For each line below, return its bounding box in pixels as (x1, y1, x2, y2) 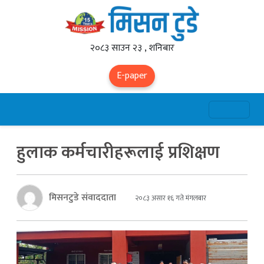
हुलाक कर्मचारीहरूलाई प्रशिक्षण (16, 138, 220, 167)
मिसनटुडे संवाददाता (49, 189, 116, 206)
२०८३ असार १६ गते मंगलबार (133, 192, 206, 204)
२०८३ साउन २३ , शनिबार (90, 40, 174, 56)
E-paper (117, 68, 147, 84)
